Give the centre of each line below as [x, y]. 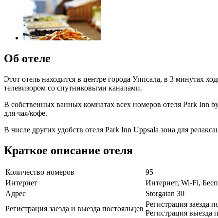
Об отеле [27, 58]
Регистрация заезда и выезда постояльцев [74, 209]
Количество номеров [40, 172]
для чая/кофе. [26, 113]
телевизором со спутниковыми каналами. [73, 88]
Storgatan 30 [165, 194]
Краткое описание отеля [68, 150]
